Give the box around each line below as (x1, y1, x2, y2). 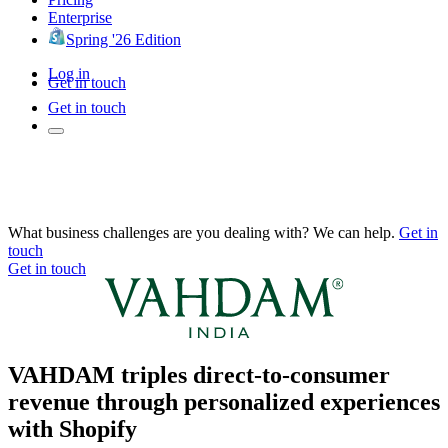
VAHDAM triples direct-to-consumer (8, 361, 390, 388)
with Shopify (8, 415, 137, 442)
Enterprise (48, 8, 112, 26)
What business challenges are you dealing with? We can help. (8, 223, 395, 241)
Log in (48, 64, 90, 82)
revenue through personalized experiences (8, 388, 440, 415)
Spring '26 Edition (66, 30, 181, 48)
